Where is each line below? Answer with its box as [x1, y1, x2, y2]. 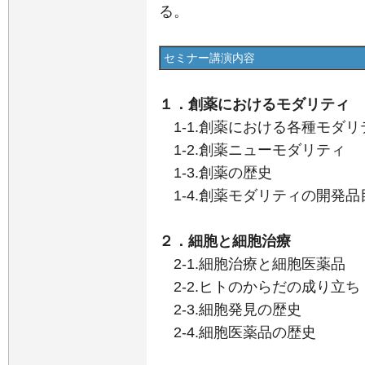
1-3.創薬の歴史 [159, 164, 272, 181]
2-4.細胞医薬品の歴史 [159, 323, 316, 341]
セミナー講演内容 [164, 51, 255, 64]
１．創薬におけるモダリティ [159, 95, 350, 112]
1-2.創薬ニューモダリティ [159, 141, 345, 158]
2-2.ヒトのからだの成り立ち [159, 278, 360, 295]
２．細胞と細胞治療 [159, 232, 291, 249]
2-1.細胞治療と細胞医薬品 [159, 255, 345, 272]
